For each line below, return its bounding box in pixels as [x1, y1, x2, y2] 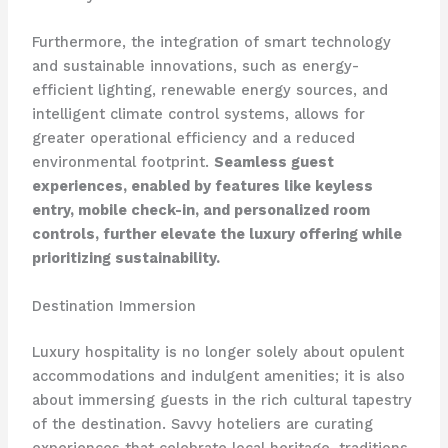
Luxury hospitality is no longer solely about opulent [31, 342, 404, 361]
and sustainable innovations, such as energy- [31, 57, 359, 76]
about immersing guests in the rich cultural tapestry [31, 390, 412, 409]
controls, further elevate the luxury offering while [31, 225, 402, 244]
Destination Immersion [31, 296, 196, 315]
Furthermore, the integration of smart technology [31, 33, 391, 52]
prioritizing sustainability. [31, 249, 220, 268]
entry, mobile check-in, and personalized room [31, 201, 370, 220]
